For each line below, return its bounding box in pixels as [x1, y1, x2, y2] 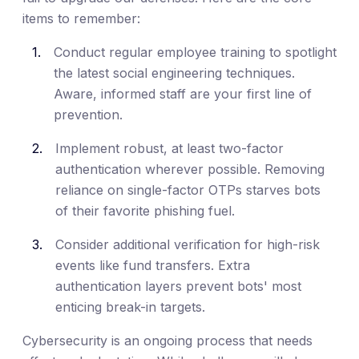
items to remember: [22, 10, 140, 27]
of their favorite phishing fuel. [55, 203, 235, 220]
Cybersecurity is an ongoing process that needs [22, 333, 313, 349]
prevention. [54, 107, 123, 123]
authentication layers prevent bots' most [55, 278, 301, 295]
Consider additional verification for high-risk [55, 236, 320, 253]
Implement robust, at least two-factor [55, 140, 284, 157]
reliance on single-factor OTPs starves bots [55, 182, 321, 199]
